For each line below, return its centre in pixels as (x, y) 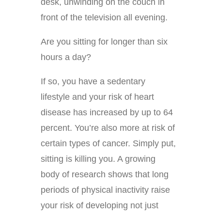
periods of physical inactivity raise (105, 190)
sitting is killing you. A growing (98, 159)
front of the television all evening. (104, 18)
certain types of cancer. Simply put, (108, 144)
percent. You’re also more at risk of (108, 128)
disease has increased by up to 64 (107, 113)
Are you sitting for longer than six (104, 42)
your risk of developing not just (100, 206)
